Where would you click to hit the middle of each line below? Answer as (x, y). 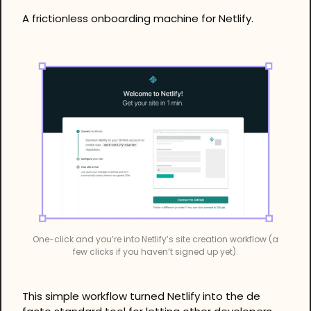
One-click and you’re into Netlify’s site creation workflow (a (155, 239)
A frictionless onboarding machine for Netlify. (138, 18)
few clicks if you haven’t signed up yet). (155, 251)
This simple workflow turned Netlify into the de (141, 296)
